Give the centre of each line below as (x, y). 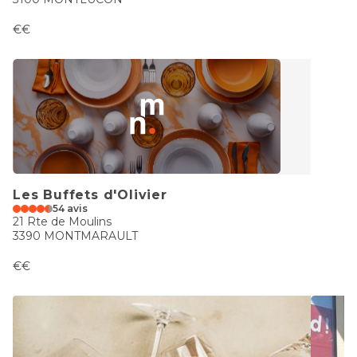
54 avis (70, 208)
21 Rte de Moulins (62, 222)
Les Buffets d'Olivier (90, 195)
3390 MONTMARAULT (75, 236)
